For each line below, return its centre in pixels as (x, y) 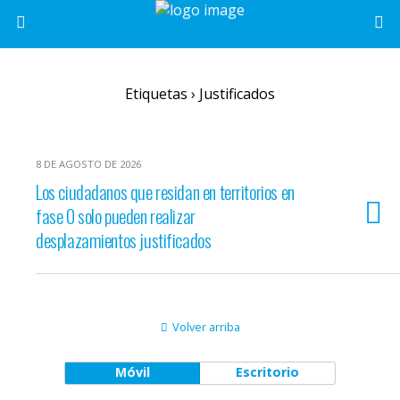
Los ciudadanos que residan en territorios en (165, 192)
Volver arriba (206, 327)
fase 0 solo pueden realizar (116, 216)
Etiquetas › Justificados (200, 94)
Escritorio (268, 372)
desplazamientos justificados (124, 240)
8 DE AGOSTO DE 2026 (88, 164)
